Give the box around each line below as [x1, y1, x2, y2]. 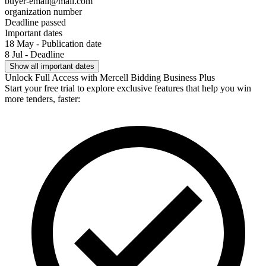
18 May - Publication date [5, 38, 102, 49]
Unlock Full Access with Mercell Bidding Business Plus [5, 72, 215, 83]
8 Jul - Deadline [5, 49, 64, 59]
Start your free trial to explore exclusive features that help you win [5, 83, 251, 93]
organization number [5, 6, 82, 17]
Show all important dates [9, 61, 94, 71]
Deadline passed [5, 17, 66, 27]
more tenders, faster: [5, 93, 80, 104]
